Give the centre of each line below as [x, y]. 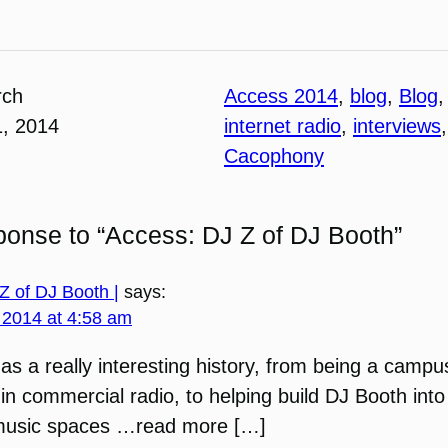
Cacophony [274, 156]
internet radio [282, 126]
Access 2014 [281, 96]
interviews [397, 126]
